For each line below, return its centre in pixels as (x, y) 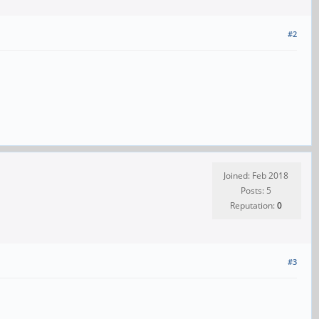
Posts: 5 (256, 191)
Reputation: (253, 206)
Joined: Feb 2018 (256, 176)
